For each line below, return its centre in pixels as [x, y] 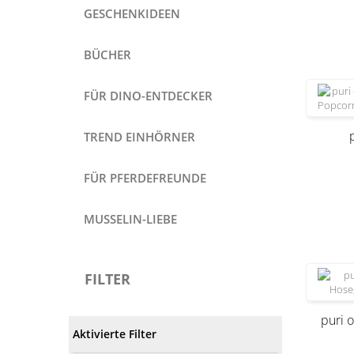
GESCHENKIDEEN [132, 13]
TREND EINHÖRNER [139, 137]
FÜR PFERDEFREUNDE [145, 178]
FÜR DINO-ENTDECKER [148, 96]
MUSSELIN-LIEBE [130, 219]
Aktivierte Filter [115, 334]
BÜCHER [107, 55]
